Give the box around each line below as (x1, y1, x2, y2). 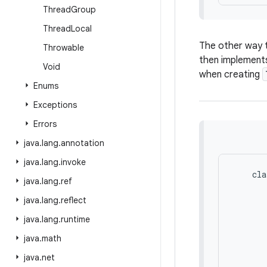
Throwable (43, 42, 84, 53)
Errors (33, 119, 57, 129)
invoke (61, 157, 86, 167)
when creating (199, 69, 262, 80)
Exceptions (33, 100, 77, 110)
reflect (61, 195, 86, 206)
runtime (61, 214, 90, 225)
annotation (61, 138, 104, 148)
